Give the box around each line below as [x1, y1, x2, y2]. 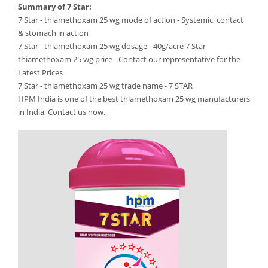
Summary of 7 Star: [18, 1, 92, 12]
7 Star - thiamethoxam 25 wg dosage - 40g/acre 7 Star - [18, 41, 210, 51]
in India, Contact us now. [18, 106, 105, 117]
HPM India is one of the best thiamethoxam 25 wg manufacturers [18, 93, 250, 104]
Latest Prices [18, 67, 63, 78]
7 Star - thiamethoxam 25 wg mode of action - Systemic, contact [18, 14, 243, 25]
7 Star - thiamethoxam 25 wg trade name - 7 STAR [18, 80, 193, 91]
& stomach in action [18, 28, 89, 38]
